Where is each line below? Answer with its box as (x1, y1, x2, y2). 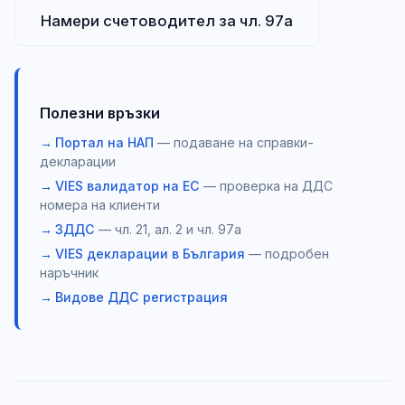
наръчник (40, 264, 99, 280)
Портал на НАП (55, 134, 154, 150)
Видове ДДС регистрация (55, 288, 228, 305)
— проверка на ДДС (200, 177, 333, 193)
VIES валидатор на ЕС (55, 177, 200, 193)
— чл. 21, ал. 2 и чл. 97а (95, 221, 241, 237)
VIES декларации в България (55, 245, 245, 261)
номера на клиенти (40, 196, 160, 212)
